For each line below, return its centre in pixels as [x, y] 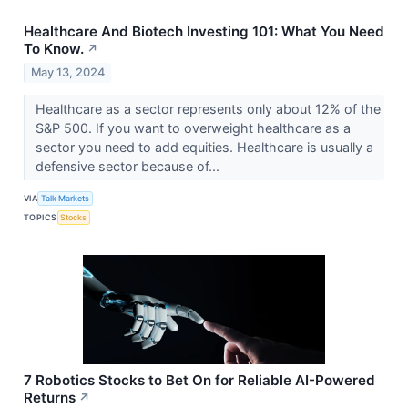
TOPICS [41, 218]
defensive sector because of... [129, 166]
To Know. [54, 49]
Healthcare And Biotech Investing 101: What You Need [204, 32]
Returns [50, 397]
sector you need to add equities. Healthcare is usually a [204, 147]
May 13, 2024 [68, 72]
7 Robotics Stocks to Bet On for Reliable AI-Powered [199, 380]
